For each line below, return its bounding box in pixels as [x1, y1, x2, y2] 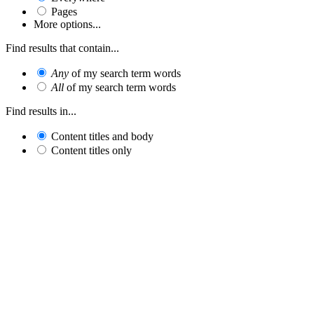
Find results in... [6, 104, 76, 117]
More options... [34, 18, 101, 30]
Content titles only [51, 144, 132, 156]
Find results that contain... [6, 41, 119, 54]
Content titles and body [51, 130, 153, 142]
